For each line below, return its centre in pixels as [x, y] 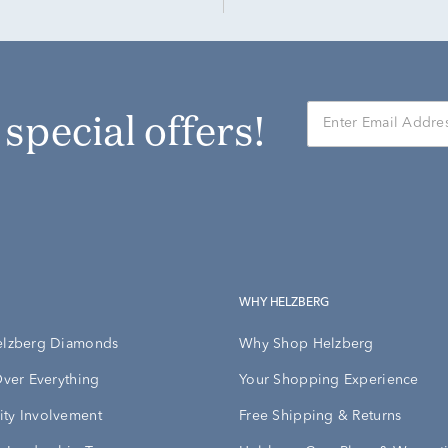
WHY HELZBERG [289, 302]
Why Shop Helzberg [306, 343]
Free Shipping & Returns [320, 415]
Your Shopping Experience [329, 379]
